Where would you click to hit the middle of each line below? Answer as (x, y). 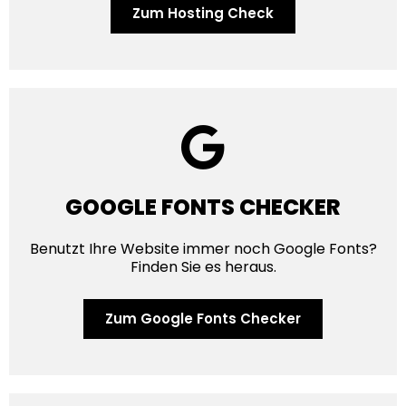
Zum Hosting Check (203, 14)
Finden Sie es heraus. (203, 267)
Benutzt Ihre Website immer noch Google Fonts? (203, 249)
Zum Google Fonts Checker (203, 319)
